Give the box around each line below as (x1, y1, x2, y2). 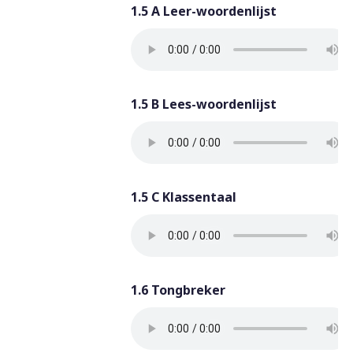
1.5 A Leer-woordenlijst (130, 2, 277, 20)
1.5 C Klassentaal (130, 188, 236, 206)
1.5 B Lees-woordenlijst (130, 95, 277, 113)
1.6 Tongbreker (130, 281, 225, 299)
